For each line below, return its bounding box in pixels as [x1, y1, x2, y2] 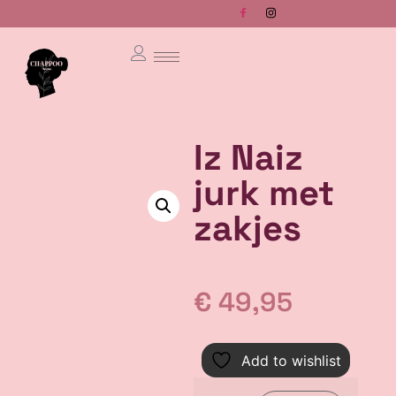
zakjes [193, 205, 301, 251]
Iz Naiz [193, 134, 303, 180]
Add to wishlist [241, 352, 342, 370]
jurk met [193, 170, 334, 216]
